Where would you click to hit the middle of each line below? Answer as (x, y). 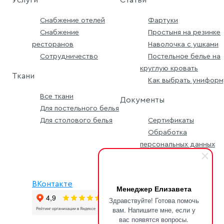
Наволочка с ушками (183, 44)
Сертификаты (171, 120)
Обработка (167, 132)
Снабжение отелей (72, 20)
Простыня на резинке (184, 32)
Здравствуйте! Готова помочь (154, 200)
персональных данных (177, 144)
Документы (142, 100)
